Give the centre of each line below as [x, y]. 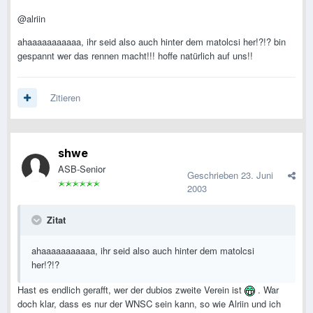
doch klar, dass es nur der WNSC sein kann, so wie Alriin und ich [149, 304]
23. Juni [257, 175]
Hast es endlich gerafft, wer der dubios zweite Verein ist [131, 290]
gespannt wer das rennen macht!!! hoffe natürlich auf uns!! [135, 56]
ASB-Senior [82, 169]
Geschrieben [214, 175]
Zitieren [65, 98]
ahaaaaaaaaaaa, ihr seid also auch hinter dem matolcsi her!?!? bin [152, 42]
